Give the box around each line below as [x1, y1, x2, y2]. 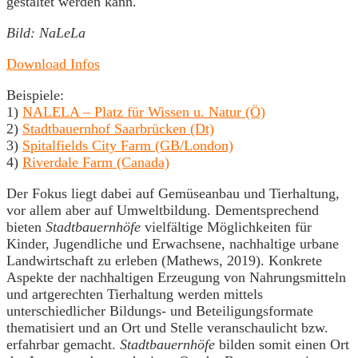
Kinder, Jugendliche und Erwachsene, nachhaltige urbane [6, 236, 339, 252]
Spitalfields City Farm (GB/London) [22, 137, 233, 153]
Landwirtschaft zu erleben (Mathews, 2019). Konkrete [6, 253, 322, 268]
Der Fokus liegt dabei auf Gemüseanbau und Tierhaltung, [6, 185, 340, 201]
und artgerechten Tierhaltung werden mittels [6, 286, 263, 302]
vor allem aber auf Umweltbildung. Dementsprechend [6, 202, 319, 218]
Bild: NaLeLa [6, 25, 86, 41]
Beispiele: [6, 87, 68, 103]
